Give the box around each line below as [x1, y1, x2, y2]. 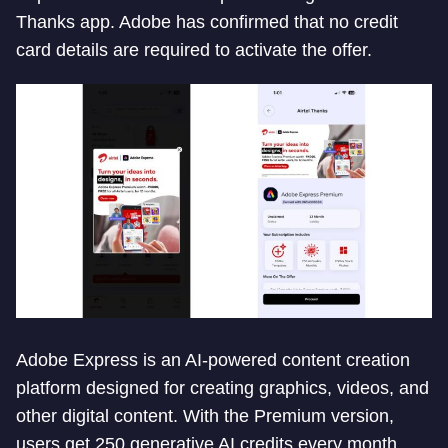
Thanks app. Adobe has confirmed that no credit [16, 12, 398, 32]
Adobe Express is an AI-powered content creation [16, 349, 410, 370]
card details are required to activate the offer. [16, 40, 372, 60]
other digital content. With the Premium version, [16, 405, 394, 426]
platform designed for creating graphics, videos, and [16, 377, 429, 398]
